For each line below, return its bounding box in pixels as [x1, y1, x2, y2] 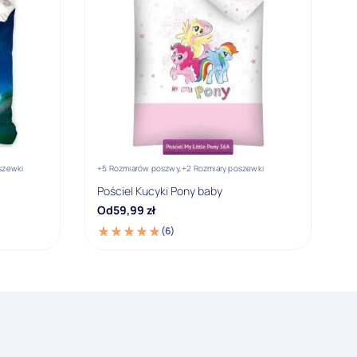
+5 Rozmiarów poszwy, [97, 163, 182, 175]
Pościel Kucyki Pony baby [97, 183, 222, 199]
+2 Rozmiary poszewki [182, 163, 264, 175]
